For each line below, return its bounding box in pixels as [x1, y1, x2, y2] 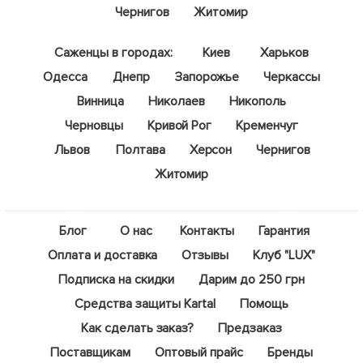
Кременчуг [236, 117, 299, 135]
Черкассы [263, 69, 320, 86]
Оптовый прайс [155, 344, 243, 361]
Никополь [228, 93, 286, 110]
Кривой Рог [147, 117, 212, 135]
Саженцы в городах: [54, 45, 173, 62]
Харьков [259, 45, 309, 62]
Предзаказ [218, 320, 283, 337]
